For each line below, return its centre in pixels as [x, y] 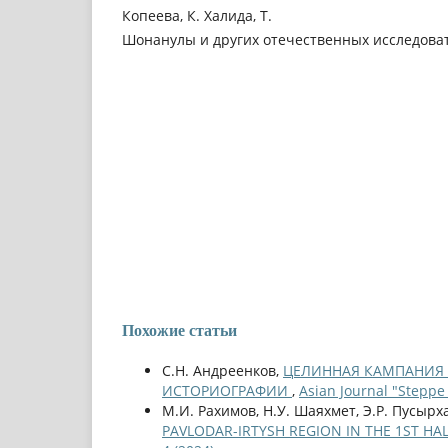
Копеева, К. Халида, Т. [197, 15]
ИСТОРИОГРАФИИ [227, 391]
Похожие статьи [179, 331]
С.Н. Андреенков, [222, 371]
